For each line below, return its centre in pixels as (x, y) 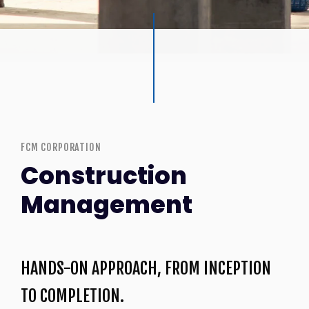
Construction (104, 175)
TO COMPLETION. (72, 296)
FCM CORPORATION (61, 147)
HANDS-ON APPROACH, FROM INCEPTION (146, 268)
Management (107, 204)
